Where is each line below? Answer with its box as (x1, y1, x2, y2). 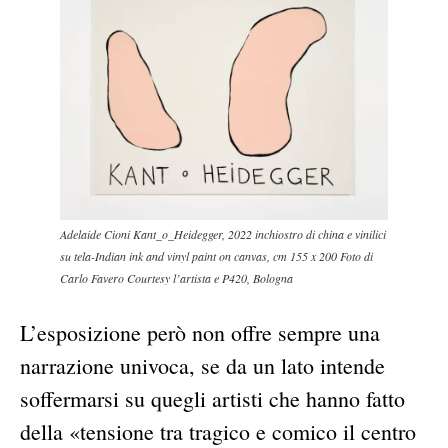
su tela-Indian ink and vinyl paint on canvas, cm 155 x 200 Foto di (60, 248, 373, 265)
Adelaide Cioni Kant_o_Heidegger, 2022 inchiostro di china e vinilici (60, 226, 386, 243)
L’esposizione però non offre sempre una (20, 318, 380, 348)
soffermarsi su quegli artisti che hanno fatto (20, 384, 405, 414)
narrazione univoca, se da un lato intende (20, 351, 385, 381)
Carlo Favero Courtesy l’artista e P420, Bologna (60, 270, 293, 287)
